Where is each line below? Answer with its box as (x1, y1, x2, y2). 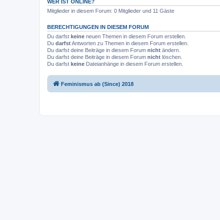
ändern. (161, 47, 180, 53)
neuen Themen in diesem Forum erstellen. (84, 33, 186, 39)
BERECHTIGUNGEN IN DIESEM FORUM (47, 24, 149, 30)
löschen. (161, 54, 182, 60)
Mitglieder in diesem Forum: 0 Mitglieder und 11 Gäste (47, 7, 174, 14)
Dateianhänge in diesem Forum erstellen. (84, 60, 183, 67)
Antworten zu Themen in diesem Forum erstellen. (71, 40, 189, 46)
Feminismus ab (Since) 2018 (61, 81, 134, 87)
